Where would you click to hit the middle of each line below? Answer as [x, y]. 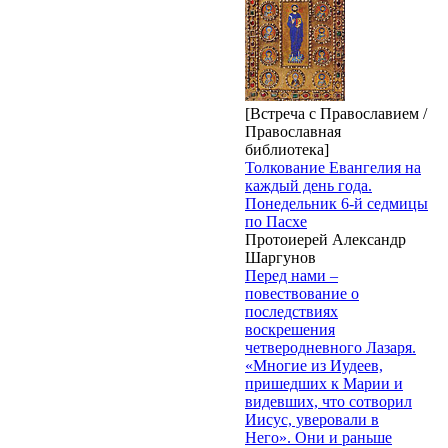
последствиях [291, 311]
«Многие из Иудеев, [314, 365]
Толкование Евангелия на [333, 167]
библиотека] [287, 149]
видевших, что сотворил [328, 401]
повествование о [302, 293]
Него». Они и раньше [318, 437]
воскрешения [290, 329]
